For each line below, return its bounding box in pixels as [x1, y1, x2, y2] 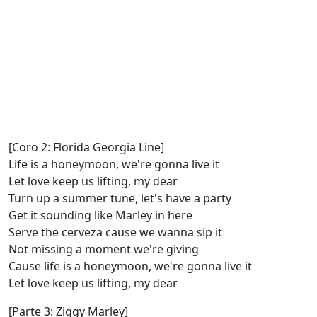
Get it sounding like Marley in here [8, 207, 192, 224]
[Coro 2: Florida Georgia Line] [8, 139, 164, 156]
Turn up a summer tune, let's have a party [8, 190, 231, 207]
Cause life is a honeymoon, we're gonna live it [8, 258, 252, 275]
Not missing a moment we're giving [8, 241, 199, 258]
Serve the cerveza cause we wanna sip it [8, 224, 222, 241]
